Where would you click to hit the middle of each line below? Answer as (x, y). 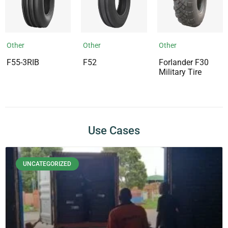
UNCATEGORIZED (47, 164)
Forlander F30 (183, 63)
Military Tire (180, 72)
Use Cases (114, 131)
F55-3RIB (23, 63)
